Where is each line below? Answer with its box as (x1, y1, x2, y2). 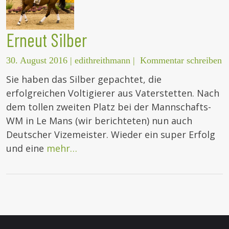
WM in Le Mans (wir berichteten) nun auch (6, 114, 192, 127)
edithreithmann (75, 55, 130, 66)
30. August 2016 (6, 55, 67, 66)
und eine (6, 142, 47, 155)
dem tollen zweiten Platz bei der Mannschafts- (6, 101, 211, 113)
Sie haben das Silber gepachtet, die (6, 73, 162, 86)
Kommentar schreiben (140, 55, 222, 66)
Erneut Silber (6, 29, 87, 51)
